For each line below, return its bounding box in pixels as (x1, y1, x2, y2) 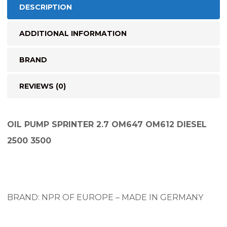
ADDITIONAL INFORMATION (19, 28, 127, 38)
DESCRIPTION (19, 2, 72, 12)
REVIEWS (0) (19, 81, 66, 91)
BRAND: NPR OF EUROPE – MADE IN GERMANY (7, 192, 203, 202)
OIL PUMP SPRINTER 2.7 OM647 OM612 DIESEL (7, 119, 207, 129)
